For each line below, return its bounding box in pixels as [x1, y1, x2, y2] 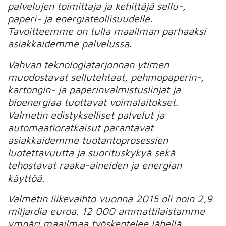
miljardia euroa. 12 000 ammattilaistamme [8, 205, 205, 217]
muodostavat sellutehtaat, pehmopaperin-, [8, 71, 204, 83]
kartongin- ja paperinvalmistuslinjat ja [8, 83, 181, 95]
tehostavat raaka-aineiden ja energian [8, 159, 182, 171]
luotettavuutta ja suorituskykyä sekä [8, 146, 176, 158]
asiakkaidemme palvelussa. [8, 37, 132, 49]
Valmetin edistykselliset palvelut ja [8, 108, 165, 121]
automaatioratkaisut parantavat [8, 121, 154, 133]
